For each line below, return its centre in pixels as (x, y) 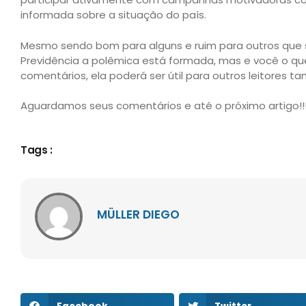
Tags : (36, 150)
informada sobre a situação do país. (113, 15)
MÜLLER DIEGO (138, 215)
